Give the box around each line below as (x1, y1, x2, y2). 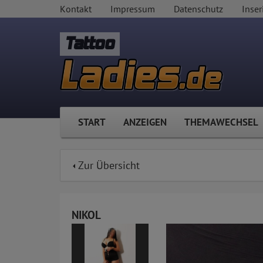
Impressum (110, 3, 155, 15)
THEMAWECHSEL (184, 116, 258, 129)
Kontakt (60, 3, 92, 15)
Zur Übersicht (75, 159, 140, 173)
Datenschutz (174, 3, 223, 15)
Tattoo (66, 34, 114, 53)
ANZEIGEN (123, 116, 167, 129)
